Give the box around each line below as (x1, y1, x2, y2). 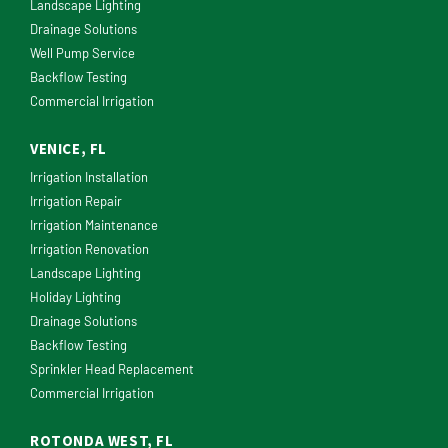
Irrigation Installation (30, 169, 148, 186)
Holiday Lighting (30, 289, 121, 306)
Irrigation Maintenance (30, 217, 158, 234)
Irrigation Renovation (30, 241, 149, 258)
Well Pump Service (30, 45, 135, 62)
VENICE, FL (30, 139, 107, 159)
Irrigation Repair (30, 193, 122, 210)
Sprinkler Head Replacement (30, 361, 194, 378)
